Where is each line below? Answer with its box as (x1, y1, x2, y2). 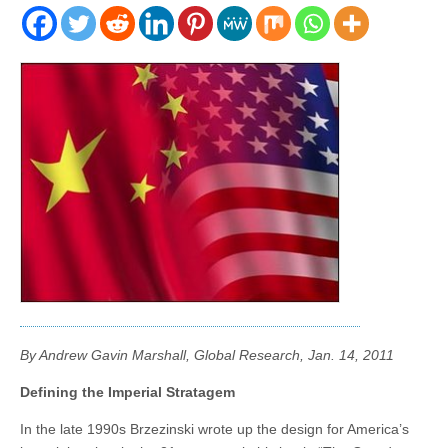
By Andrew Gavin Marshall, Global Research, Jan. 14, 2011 (20, 346, 394, 363)
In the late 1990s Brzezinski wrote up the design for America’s (20, 420, 409, 437)
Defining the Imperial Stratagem (20, 383, 235, 400)
